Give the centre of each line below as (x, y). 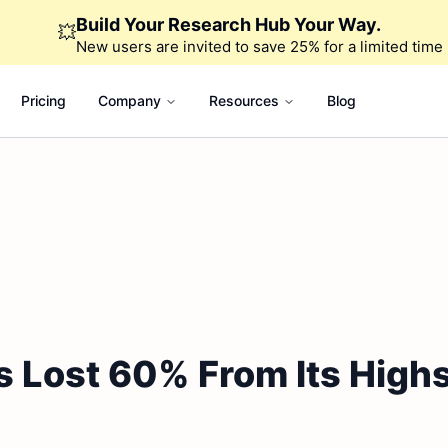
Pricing (43, 100)
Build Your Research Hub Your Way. (228, 24)
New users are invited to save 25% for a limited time (259, 46)
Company (129, 100)
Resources (243, 100)
